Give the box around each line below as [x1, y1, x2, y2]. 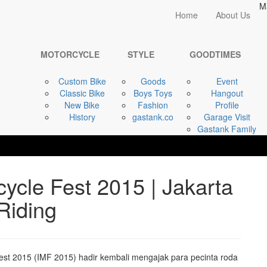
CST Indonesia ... [166, 27, 232, 39]
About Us [216, 9, 250, 21]
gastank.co [132, 111, 173, 123]
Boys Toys [133, 87, 172, 99]
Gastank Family [197, 123, 256, 135]
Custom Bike [58, 75, 106, 87]
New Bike [64, 99, 100, 111]
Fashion [138, 99, 168, 111]
